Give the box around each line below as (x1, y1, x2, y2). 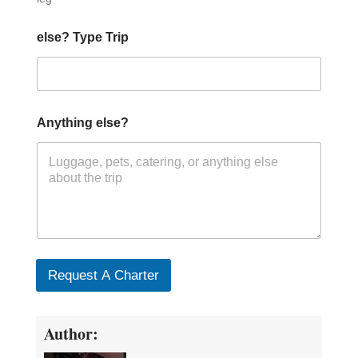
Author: (43, 321, 98, 345)
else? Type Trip (36, 30, 129, 45)
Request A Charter (47, 267, 159, 283)
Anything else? (36, 116, 129, 130)
